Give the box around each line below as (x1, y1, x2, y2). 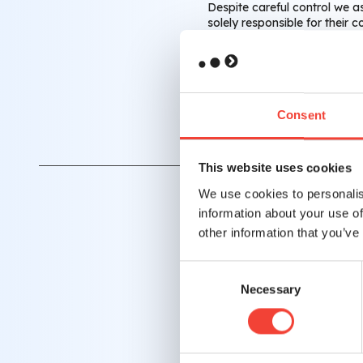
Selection (179, 282, 228, 297)
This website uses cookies (198, 160, 352, 175)
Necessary (241, 282, 301, 297)
